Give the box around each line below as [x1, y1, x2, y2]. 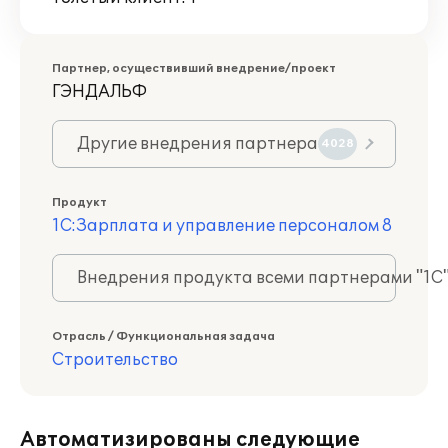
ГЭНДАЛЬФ [52, 82, 147, 102]
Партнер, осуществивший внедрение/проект [52, 62, 336, 75]
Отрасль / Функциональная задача [52, 330, 275, 343]
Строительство [52, 350, 178, 370]
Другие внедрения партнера [77, 134, 318, 154]
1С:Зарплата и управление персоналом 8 [52, 216, 392, 236]
